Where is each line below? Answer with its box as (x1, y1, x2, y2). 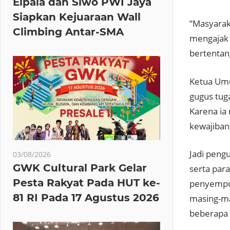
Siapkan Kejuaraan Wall (13, 10, 141, 23)
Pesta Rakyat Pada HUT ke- (13, 176, 160, 189)
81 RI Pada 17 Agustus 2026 (13, 191, 159, 204)
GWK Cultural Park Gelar (13, 161, 147, 174)
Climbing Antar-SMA (13, 25, 124, 38)
